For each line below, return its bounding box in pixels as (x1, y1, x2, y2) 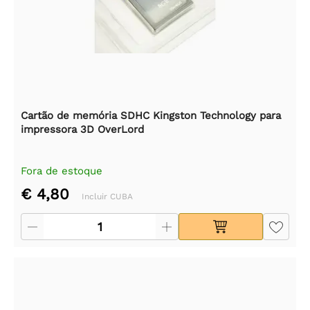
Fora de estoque (21, 165, 102, 178)
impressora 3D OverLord (21, 123, 144, 136)
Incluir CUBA (82, 192, 133, 202)
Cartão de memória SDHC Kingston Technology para (21, 109, 281, 122)
